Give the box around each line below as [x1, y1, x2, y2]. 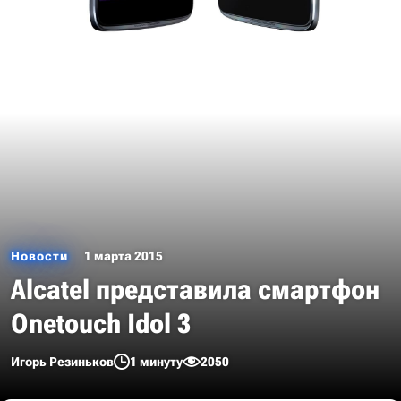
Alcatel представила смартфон [11, 274, 380, 305]
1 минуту [130, 354, 183, 369]
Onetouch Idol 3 [11, 308, 191, 339]
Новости [11, 249, 68, 263]
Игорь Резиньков [11, 354, 114, 369]
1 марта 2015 [84, 249, 163, 263]
